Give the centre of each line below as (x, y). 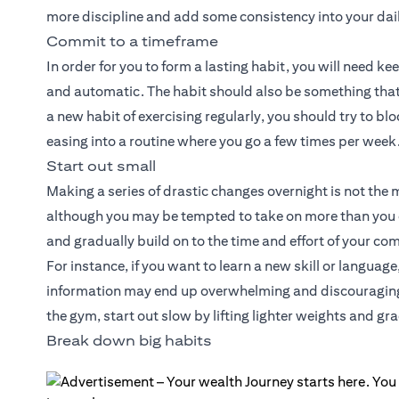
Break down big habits (129, 341)
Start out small (101, 167)
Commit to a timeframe (132, 42)
